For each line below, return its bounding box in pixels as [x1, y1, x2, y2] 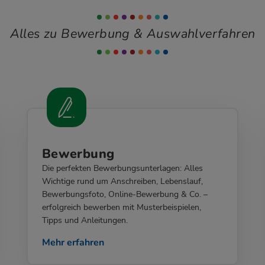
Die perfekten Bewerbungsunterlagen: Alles [41, 163, 203, 174]
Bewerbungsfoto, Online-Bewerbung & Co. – [41, 189, 208, 201]
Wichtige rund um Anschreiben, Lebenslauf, [41, 176, 203, 188]
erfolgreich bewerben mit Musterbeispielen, [41, 202, 201, 214]
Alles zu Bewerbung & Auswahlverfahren [9, 25, 256, 43]
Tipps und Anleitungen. [41, 215, 128, 227]
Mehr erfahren [41, 236, 104, 250]
